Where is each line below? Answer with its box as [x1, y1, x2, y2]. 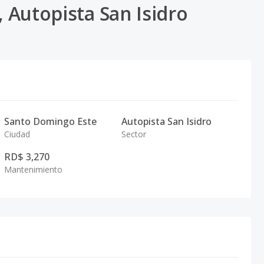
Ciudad [4, 128, 31, 140]
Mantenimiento [4, 164, 63, 176]
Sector [121, 128, 146, 140]
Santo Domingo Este [4, 115, 97, 128]
